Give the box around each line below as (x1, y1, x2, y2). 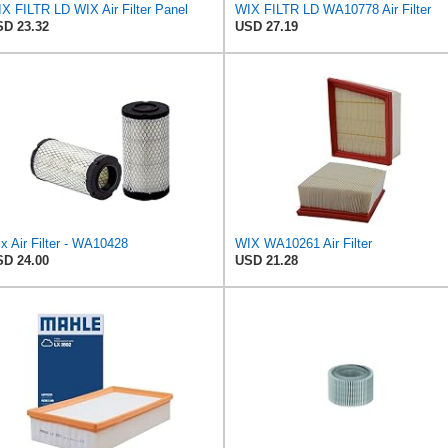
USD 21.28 (235, 252, 298, 268)
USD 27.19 (235, 18, 298, 34)
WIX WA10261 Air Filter (235, 235, 372, 251)
